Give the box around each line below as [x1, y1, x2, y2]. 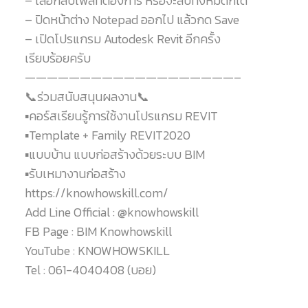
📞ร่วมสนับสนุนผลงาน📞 [24, 87, 149, 106]
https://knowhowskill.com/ [24, 183, 168, 202]
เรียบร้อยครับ [24, 48, 91, 67]
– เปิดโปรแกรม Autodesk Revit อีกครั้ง [24, 29, 221, 48]
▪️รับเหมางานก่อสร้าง [24, 164, 126, 183]
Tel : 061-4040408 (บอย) [24, 260, 156, 279]
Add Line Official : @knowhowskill [24, 202, 199, 221]
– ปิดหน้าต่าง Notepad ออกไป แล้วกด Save [24, 10, 239, 29]
